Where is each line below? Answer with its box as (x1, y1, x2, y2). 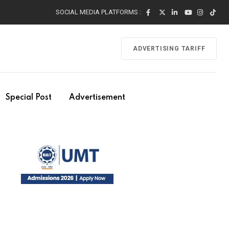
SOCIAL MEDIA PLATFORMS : (56, 8, 141, 16)
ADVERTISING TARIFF (132, 44, 205, 52)
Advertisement (69, 94, 125, 102)
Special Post (6, 94, 52, 102)
